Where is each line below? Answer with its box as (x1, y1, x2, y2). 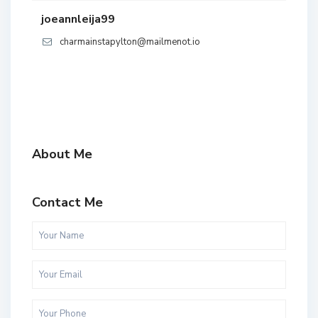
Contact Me (32, 194, 103, 212)
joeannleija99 (41, 11, 115, 28)
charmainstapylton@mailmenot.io (60, 35, 200, 49)
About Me (32, 146, 92, 163)
